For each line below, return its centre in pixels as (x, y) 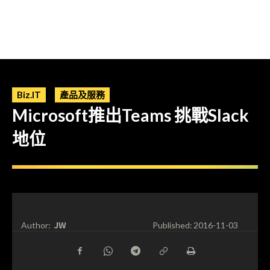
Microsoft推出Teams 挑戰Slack (130, 115)
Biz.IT (29, 95)
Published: (172, 225)
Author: (36, 225)
